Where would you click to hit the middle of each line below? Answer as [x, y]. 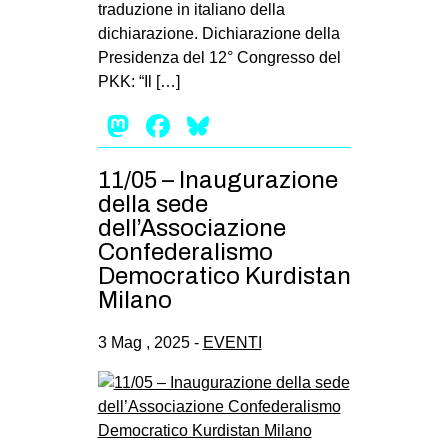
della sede [152, 203]
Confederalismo [185, 251]
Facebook [244, 125]
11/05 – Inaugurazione [217, 179]
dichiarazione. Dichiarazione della [218, 33]
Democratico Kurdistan [224, 275]
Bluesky [269, 125]
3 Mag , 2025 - [150, 343]
